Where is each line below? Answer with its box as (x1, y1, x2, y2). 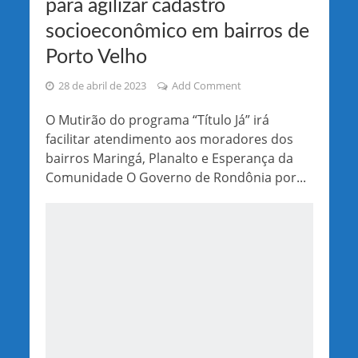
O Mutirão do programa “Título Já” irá (45, 111, 269, 129)
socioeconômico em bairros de (45, 22, 309, 42)
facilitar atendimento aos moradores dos (45, 130, 293, 149)
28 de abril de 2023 (58, 79, 146, 93)
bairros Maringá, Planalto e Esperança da (45, 149, 293, 168)
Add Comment (171, 79, 241, 93)
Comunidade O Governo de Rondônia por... (45, 169, 306, 187)
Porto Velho (45, 47, 147, 68)
